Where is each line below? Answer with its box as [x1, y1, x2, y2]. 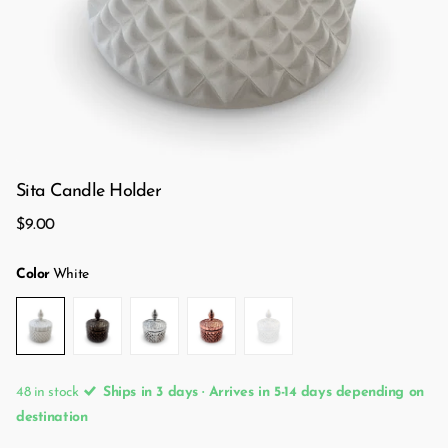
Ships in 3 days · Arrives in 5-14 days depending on [98, 385, 424, 401]
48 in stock [16, 385, 82, 401]
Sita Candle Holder [16, 182, 162, 201]
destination [16, 410, 88, 426]
